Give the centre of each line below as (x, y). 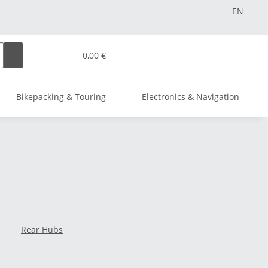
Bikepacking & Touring (61, 97)
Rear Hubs (42, 229)
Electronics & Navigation (191, 97)
